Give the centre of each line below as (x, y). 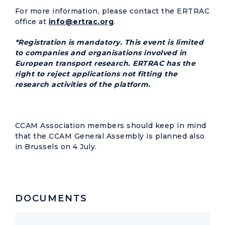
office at (32, 22)
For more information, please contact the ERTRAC (113, 11)
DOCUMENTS (51, 198)
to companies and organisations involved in (101, 53)
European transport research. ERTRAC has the (105, 63)
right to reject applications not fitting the (96, 74)
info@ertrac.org (81, 22)
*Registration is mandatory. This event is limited (109, 42)
